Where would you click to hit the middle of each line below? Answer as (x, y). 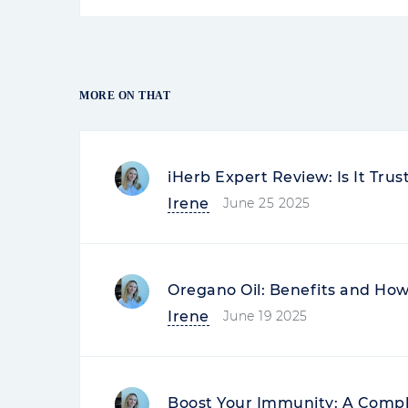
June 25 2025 (266, 203)
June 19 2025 (265, 316)
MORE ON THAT (125, 96)
